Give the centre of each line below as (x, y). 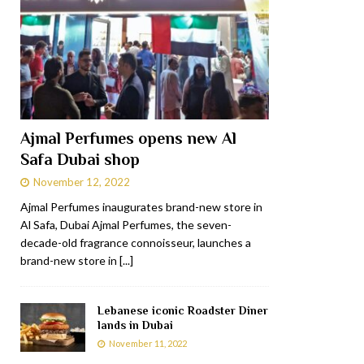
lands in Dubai (135, 325)
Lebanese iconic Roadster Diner (183, 310)
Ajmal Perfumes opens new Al (128, 138)
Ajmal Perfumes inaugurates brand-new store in (141, 206)
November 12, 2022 (82, 182)
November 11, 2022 (148, 343)
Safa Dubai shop (80, 159)
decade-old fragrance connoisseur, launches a (136, 242)
